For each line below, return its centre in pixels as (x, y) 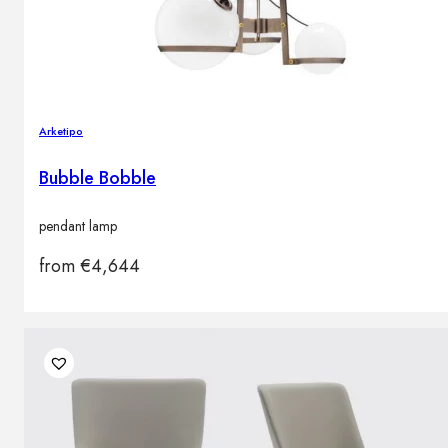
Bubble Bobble (97, 178)
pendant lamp (78, 226)
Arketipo (61, 131)
